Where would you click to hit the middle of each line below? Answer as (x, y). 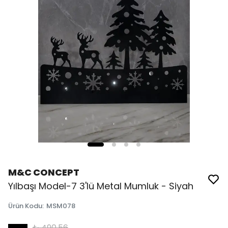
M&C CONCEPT (44, 172)
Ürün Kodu (25, 206)
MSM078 (61, 206)
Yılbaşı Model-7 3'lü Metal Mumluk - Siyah (101, 186)
